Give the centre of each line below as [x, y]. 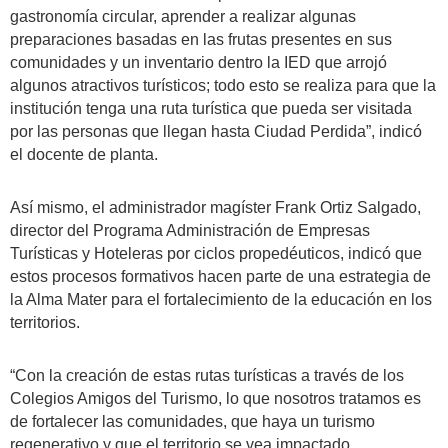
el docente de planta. [84, 154]
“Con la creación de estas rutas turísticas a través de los [207, 375]
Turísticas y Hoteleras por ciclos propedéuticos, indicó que [216, 253]
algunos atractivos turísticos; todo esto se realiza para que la [223, 85]
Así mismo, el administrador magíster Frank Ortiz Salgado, [215, 207]
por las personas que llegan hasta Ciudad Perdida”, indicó [216, 131]
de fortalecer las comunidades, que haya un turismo [192, 421]
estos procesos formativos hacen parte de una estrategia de [220, 276]
